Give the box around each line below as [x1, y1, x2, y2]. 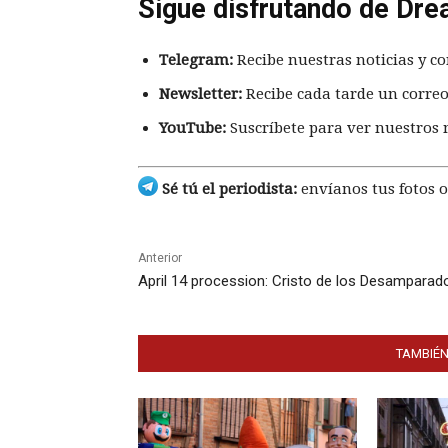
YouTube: [159, 119, 226, 138]
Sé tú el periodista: [158, 179, 297, 198]
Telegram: [159, 51, 233, 70]
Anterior [138, 250, 182, 265]
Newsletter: [159, 85, 242, 104]
